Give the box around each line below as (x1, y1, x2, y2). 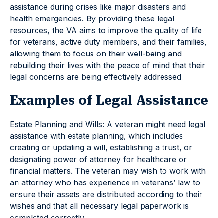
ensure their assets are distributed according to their (10, 189, 202, 200)
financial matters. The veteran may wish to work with (10, 166, 206, 176)
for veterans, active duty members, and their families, (10, 37, 207, 47)
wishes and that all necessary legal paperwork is (10, 201, 189, 211)
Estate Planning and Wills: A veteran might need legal (10, 119, 205, 129)
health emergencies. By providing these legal (10, 14, 174, 24)
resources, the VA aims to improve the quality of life (10, 25, 202, 36)
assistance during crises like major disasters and (10, 2, 186, 12)
